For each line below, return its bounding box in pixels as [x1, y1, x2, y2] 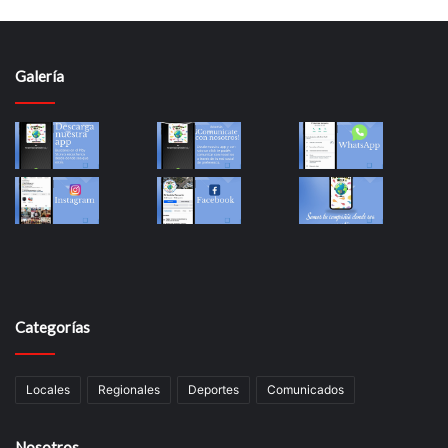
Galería [15, 66, 64, 85]
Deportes [188, 381, 239, 397]
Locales [26, 381, 70, 397]
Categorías [15, 317, 90, 336]
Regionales [98, 381, 160, 397]
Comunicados [267, 381, 344, 397]
